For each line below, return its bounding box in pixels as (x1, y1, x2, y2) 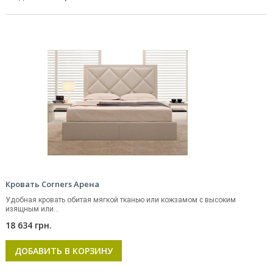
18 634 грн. (5, 219, 52, 231)
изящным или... (5, 205, 59, 213)
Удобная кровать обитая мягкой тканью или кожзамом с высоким (5, 196, 236, 204)
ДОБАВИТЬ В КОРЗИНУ (15, 245, 113, 257)
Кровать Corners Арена (5, 179, 99, 190)
